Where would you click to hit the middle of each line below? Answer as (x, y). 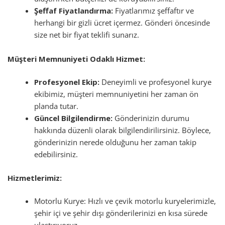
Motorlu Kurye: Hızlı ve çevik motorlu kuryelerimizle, (125, 201)
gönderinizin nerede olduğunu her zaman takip (116, 142)
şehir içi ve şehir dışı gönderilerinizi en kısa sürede (121, 213)
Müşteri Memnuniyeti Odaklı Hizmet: (76, 59)
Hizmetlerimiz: (35, 178)
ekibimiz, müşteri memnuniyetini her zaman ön (117, 94)
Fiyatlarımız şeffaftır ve (154, 11)
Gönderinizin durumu (151, 118)
